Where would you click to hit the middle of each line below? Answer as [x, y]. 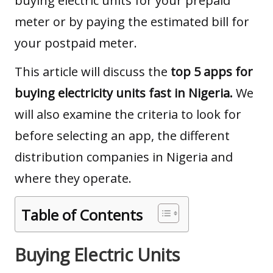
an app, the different [169, 136]
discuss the [137, 72]
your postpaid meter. [77, 43]
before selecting [61, 136]
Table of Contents [82, 214]
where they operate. [73, 179]
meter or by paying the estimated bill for [132, 22]
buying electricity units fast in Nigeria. [125, 93]
